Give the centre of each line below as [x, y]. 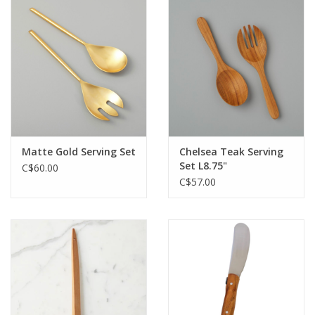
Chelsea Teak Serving [231, 151]
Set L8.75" [203, 165]
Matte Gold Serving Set [79, 151]
